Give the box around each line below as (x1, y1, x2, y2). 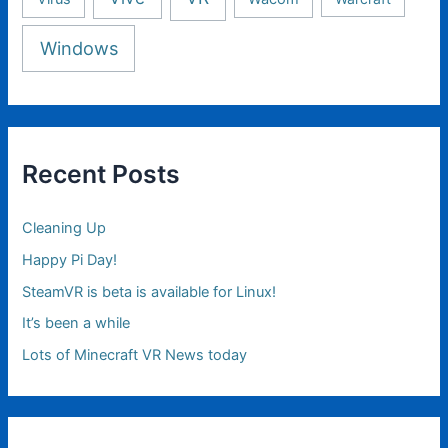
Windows (39, 36, 118, 59)
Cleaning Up (22, 218, 107, 237)
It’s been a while (22, 314, 131, 333)
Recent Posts (22, 158, 181, 189)
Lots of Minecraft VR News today (22, 346, 248, 365)
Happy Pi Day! (22, 250, 118, 269)
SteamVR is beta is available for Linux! (22, 282, 277, 301)
